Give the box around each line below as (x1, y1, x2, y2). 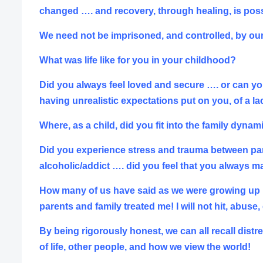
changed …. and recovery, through (39, 5, 196, 16)
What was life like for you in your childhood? (39, 55, 236, 65)
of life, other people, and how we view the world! (39, 241, 251, 252)
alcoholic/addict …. (39, 160, 126, 171)
